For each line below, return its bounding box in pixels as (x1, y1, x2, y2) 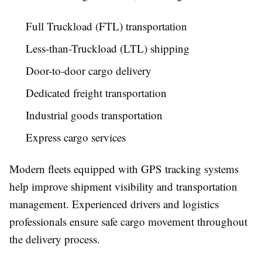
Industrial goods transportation (26, 108, 163, 123)
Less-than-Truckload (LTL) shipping (26, 41, 189, 56)
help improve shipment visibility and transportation (9, 179, 237, 194)
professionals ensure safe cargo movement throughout (9, 214, 247, 229)
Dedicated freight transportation (26, 85, 167, 101)
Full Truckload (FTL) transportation (26, 19, 187, 34)
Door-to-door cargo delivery (26, 63, 151, 78)
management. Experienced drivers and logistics (9, 196, 219, 212)
